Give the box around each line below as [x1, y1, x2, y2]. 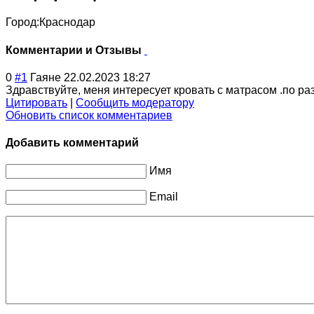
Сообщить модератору [76, 96, 194, 109]
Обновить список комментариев [6, 109, 172, 121]
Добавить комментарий [6, 137, 139, 149]
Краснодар [39, 16, 95, 29]
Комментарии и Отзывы [6, 43, 144, 56]
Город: [6, 16, 39, 29]
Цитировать [6, 96, 67, 109]
